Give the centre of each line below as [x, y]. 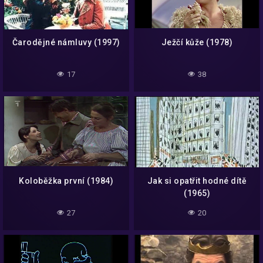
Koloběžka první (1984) [66, 181]
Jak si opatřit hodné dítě [197, 181]
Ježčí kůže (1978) [197, 43]
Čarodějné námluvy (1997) [66, 43]
